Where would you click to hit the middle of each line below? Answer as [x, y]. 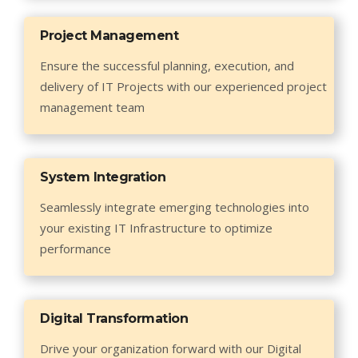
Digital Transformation [114, 318]
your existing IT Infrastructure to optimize [156, 228]
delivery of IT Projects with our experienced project [183, 86]
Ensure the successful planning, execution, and [167, 66]
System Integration [103, 177]
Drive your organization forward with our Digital [171, 348]
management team [92, 107]
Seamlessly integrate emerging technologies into [175, 207]
